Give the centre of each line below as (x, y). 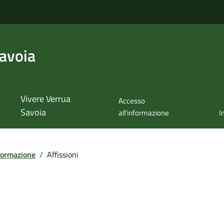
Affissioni (62, 154)
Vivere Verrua (45, 99)
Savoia (33, 112)
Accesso (131, 101)
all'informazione (143, 113)
